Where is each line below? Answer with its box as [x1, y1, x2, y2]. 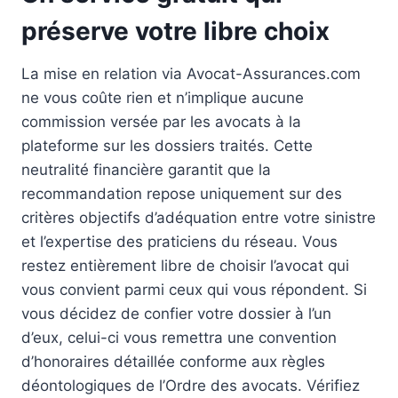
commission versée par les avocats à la [21, 112, 301, 131]
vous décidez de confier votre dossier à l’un [21, 304, 331, 322]
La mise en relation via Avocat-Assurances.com [21, 64, 361, 83]
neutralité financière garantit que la [21, 160, 271, 179]
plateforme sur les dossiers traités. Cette [21, 136, 313, 155]
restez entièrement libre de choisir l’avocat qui [21, 256, 349, 275]
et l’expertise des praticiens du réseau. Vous [21, 232, 338, 251]
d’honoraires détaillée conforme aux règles [21, 352, 325, 370]
